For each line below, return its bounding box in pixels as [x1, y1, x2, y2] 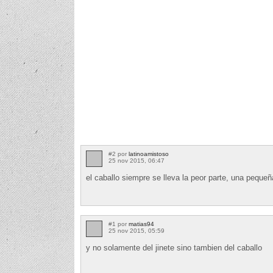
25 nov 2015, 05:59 [108, 227, 165, 235]
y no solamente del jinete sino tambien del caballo [86, 243, 262, 253]
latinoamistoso [129, 151, 169, 158]
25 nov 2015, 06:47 [108, 157, 165, 165]
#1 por [108, 221, 129, 228]
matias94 [129, 221, 154, 228]
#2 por [108, 151, 129, 158]
